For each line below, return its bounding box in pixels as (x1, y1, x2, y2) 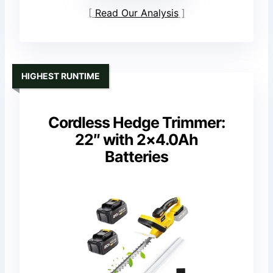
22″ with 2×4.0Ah (75, 130, 198, 149)
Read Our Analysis (94, 6, 179, 19)
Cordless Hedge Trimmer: (48, 113, 225, 132)
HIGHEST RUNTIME (21, 71, 101, 82)
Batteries (105, 147, 168, 166)
